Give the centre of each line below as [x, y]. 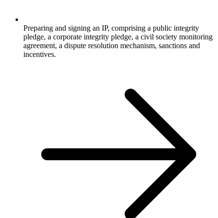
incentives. [40, 54]
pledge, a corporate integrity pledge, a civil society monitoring [118, 36]
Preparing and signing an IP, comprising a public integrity [111, 28]
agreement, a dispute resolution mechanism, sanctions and [112, 45]
